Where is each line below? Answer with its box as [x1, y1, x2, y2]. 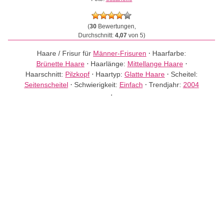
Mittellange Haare [127, 60, 183, 68]
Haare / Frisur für [37, 49, 93, 57]
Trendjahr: [148, 81, 183, 89]
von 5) [126, 32, 145, 39]
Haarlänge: [90, 60, 127, 68]
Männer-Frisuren [93, 49, 146, 57]
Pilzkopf [65, 70, 90, 78]
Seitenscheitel [24, 81, 68, 89]
